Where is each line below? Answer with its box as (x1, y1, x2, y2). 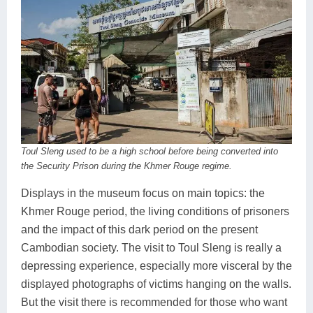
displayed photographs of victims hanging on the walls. (21, 277, 291, 290)
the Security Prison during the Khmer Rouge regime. (21, 160, 232, 171)
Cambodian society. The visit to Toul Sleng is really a (21, 241, 282, 254)
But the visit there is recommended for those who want (21, 296, 287, 308)
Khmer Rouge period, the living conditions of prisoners (21, 205, 289, 217)
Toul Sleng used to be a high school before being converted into (21, 145, 278, 156)
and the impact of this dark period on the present (21, 223, 258, 235)
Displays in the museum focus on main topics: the (21, 187, 265, 199)
